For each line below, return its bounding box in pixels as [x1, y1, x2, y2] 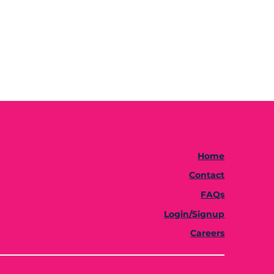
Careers [190, 228, 225, 239]
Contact [189, 169, 225, 181]
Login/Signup [164, 208, 225, 220]
